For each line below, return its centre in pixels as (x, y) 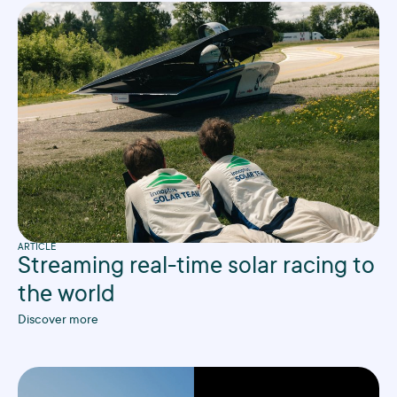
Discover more (58, 320)
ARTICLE (37, 248)
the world (66, 296)
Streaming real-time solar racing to (196, 267)
